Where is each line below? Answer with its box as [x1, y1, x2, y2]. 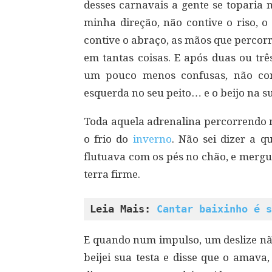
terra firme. [84, 168, 140, 180]
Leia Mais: [90, 203, 157, 215]
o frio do [84, 133, 133, 145]
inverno [132, 133, 172, 145]
